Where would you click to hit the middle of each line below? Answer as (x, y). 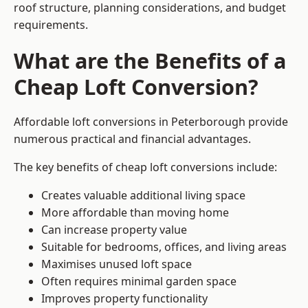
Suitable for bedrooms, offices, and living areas (164, 247)
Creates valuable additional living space (143, 196)
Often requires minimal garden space (139, 282)
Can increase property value (114, 230)
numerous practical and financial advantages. (132, 139)
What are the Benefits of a (150, 61)
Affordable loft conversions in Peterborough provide (151, 122)
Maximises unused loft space (117, 264)
